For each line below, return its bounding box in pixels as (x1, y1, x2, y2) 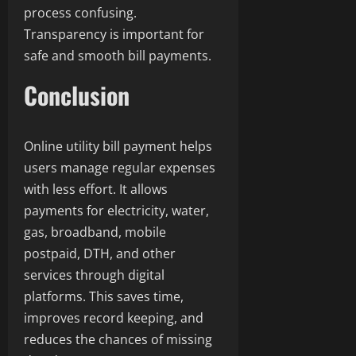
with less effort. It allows (24, 180, 168, 199)
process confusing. (24, 4, 137, 22)
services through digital (24, 266, 164, 284)
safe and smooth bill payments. (24, 47, 211, 65)
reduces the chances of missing (24, 331, 212, 349)
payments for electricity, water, (24, 202, 209, 220)
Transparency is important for (24, 25, 204, 44)
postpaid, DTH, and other (24, 245, 176, 263)
